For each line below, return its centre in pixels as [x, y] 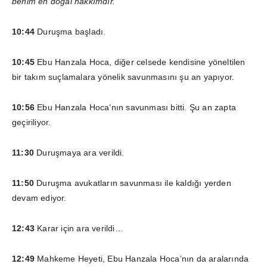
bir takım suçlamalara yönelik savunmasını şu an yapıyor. [123, 77]
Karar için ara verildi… [80, 228]
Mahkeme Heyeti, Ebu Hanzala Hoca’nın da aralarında [143, 258]
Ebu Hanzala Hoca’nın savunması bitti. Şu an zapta [136, 107]
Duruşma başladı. [72, 31]
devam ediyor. [39, 198]
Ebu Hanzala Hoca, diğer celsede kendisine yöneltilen [141, 62]
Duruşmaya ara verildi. [80, 152]
